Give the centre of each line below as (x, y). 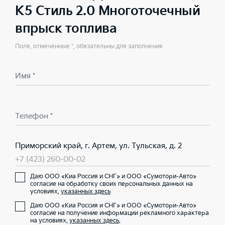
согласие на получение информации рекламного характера (120, 213)
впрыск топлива (66, 29)
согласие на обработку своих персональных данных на (111, 184)
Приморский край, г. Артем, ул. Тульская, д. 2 (98, 146)
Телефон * (34, 116)
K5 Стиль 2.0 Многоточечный (107, 11)
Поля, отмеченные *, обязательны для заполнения (89, 46)
